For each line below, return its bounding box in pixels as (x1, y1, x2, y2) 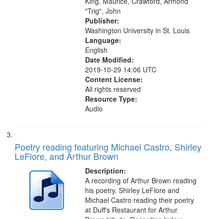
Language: (85, 35, 122, 45)
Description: (85, 166, 127, 175)
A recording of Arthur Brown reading (85, 175, 197, 185)
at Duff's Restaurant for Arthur (85, 205, 178, 215)
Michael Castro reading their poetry (85, 195, 195, 205)
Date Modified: (85, 55, 134, 65)
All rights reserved (85, 84, 141, 94)
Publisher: (85, 16, 120, 25)
